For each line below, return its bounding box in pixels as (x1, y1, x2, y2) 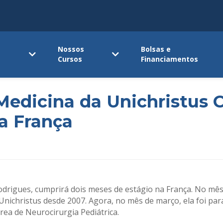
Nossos (58, 44, 85, 54)
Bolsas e (141, 44, 171, 54)
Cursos (58, 54, 83, 64)
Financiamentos (141, 54, 199, 64)
